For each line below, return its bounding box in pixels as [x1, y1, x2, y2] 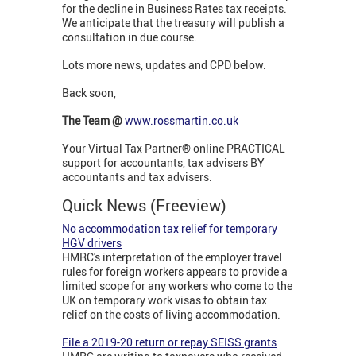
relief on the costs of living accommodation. [62, 307, 283, 323]
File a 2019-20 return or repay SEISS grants [62, 335, 277, 350]
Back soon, [62, 85, 118, 101]
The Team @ [62, 113, 125, 129]
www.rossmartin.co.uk [125, 113, 238, 129]
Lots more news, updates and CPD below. [62, 57, 266, 73]
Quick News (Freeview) [62, 195, 226, 217]
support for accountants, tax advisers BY [62, 155, 265, 171]
